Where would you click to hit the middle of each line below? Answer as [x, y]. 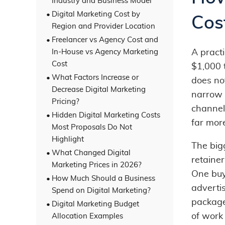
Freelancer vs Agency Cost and [105, 40]
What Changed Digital [91, 153]
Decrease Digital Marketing [99, 89]
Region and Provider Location [103, 26]
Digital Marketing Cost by [96, 14]
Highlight [68, 139]
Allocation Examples [87, 216]
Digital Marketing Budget [95, 204]
